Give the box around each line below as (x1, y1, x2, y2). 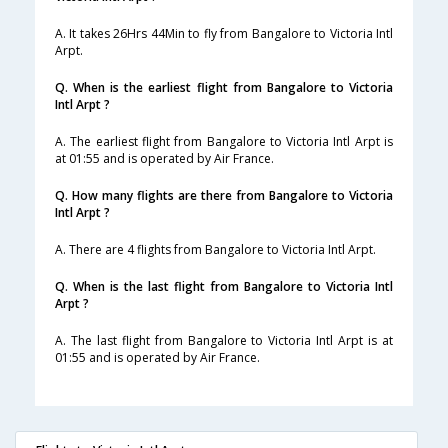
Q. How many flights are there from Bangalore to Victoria (55, 187, 393, 205)
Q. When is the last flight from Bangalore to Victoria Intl (55, 278, 393, 296)
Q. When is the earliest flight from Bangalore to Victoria (55, 79, 393, 97)
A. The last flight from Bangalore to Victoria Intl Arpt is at (55, 332, 393, 350)
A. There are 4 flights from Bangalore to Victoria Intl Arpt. (55, 241, 376, 259)
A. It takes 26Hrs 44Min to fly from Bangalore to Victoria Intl (55, 25, 393, 43)
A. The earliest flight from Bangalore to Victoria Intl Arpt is (55, 133, 393, 151)
